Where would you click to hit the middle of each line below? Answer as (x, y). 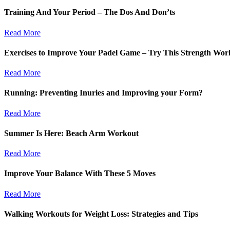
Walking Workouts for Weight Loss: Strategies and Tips (101, 214)
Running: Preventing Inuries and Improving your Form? (103, 93)
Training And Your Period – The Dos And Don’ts (90, 12)
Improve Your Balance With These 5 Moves (80, 174)
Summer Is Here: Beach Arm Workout (71, 133)
